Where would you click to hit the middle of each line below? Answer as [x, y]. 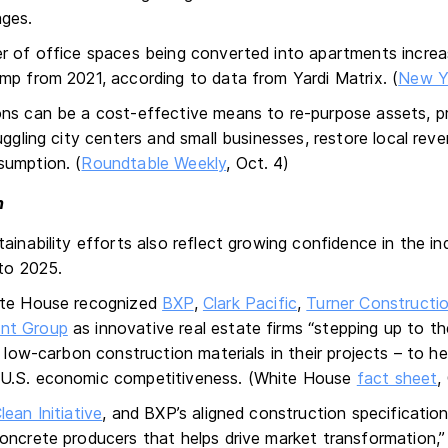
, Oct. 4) [258, 163]
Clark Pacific [249, 303]
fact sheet [397, 378]
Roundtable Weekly [154, 163]
